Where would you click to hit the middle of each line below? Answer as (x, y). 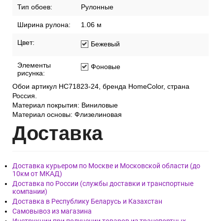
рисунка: (31, 73)
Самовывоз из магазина (52, 211)
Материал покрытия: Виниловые (65, 105)
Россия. (25, 96)
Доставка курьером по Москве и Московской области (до (106, 166)
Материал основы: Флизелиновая (67, 115)
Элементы (34, 65)
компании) (30, 192)
